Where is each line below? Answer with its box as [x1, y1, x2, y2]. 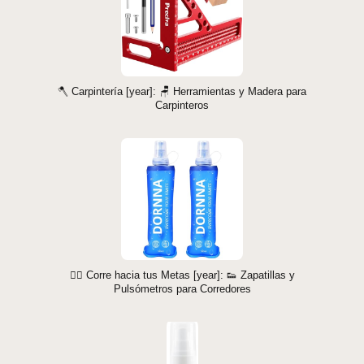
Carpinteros [155, 99, 209, 112]
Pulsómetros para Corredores [113, 283, 251, 296]
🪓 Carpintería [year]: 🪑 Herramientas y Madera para [58, 85, 306, 98]
